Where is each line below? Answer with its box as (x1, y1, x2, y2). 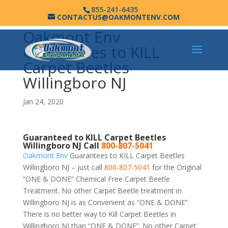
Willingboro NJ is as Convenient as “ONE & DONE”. (22, 197, 189, 207)
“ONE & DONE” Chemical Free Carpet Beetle (22, 174, 170, 184)
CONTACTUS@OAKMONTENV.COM (57, 12, 180, 22)
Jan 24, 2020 (22, 97, 64, 106)
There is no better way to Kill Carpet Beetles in (22, 209, 176, 219)
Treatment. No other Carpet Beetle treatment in (22, 186, 182, 195)
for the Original (150, 162, 202, 172)
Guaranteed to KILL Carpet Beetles (22, 132, 166, 143)
